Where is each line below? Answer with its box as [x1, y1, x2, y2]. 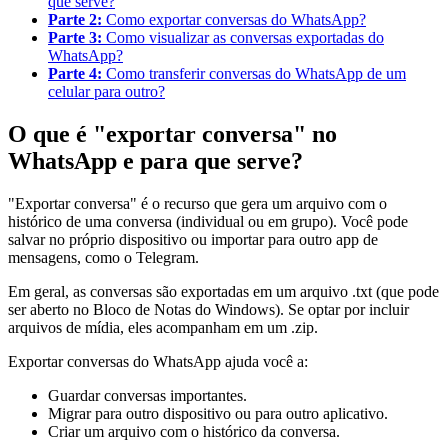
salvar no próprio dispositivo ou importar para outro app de [8, 231, 378, 249]
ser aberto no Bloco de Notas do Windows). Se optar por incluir [8, 301, 409, 319]
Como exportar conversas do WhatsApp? [106, 11, 366, 29]
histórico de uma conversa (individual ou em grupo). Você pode [8, 213, 408, 231]
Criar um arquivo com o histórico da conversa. [48, 423, 340, 441]
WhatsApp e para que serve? [8, 148, 303, 175]
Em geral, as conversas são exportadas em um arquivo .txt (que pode [8, 283, 439, 301]
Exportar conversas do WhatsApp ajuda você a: [8, 353, 308, 371]
